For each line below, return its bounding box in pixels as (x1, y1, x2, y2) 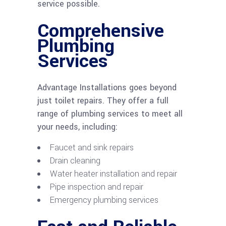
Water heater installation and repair (50, 167, 177, 180)
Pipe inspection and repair (50, 181, 143, 193)
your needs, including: (37, 121, 118, 133)
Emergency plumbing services (50, 194, 158, 206)
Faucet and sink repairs (50, 141, 134, 153)
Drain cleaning (50, 154, 100, 166)
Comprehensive (37, 17, 164, 44)
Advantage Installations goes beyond (37, 81, 177, 93)
